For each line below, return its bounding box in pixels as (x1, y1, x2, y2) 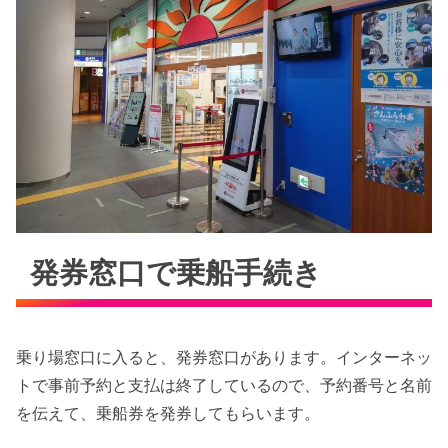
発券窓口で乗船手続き (30, 255, 323, 291)
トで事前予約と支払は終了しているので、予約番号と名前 (16, 375, 432, 396)
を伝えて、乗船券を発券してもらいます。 (16, 403, 320, 424)
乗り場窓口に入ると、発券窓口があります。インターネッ (16, 347, 432, 368)
